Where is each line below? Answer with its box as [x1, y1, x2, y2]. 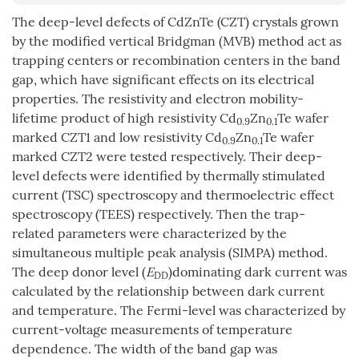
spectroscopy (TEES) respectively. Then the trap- [12, 207, 305, 222]
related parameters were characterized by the [12, 226, 287, 241]
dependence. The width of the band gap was [12, 341, 277, 357]
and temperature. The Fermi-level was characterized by [12, 303, 345, 318]
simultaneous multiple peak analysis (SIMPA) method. [12, 245, 328, 260]
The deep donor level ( [12, 264, 146, 280]
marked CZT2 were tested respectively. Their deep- [12, 149, 322, 164]
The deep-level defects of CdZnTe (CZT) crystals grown [12, 14, 339, 30]
